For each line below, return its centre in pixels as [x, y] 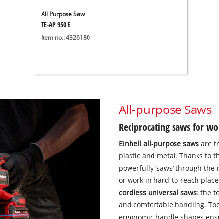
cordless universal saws [158, 193]
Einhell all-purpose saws [159, 144]
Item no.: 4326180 [66, 38]
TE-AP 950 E [56, 25]
